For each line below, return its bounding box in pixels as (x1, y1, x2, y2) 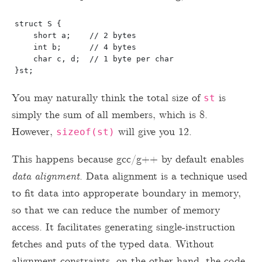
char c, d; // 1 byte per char (15, 54, 174, 63)
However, (12, 125, 56, 139)
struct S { (15, 19, 61, 28)
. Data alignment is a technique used (80, 170, 247, 184)
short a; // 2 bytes (15, 31, 136, 40)
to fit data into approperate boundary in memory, (12, 187, 241, 201)
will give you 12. (115, 125, 192, 139)
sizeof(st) (56, 126, 115, 137)
